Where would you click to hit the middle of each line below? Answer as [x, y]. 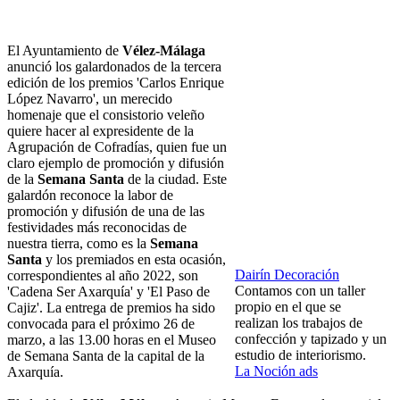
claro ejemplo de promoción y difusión [116, 163]
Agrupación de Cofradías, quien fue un [117, 147]
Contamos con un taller [300, 291]
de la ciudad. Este [175, 179]
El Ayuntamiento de [65, 51]
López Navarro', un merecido [90, 99]
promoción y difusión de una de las [106, 212]
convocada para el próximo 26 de [101, 324]
